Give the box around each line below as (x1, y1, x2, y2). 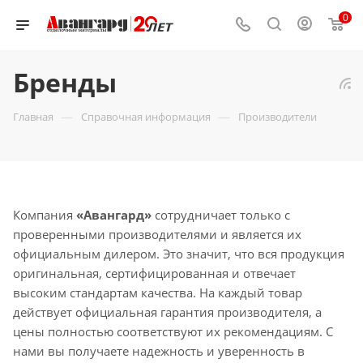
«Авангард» (76, 207, 152, 223)
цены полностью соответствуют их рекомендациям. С (13, 323, 333, 340)
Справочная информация (81, 109, 211, 124)
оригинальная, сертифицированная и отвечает (13, 265, 296, 281)
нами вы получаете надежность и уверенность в (13, 343, 305, 359)
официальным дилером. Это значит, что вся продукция (13, 246, 344, 262)
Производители (238, 109, 317, 124)
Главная (13, 109, 53, 124)
